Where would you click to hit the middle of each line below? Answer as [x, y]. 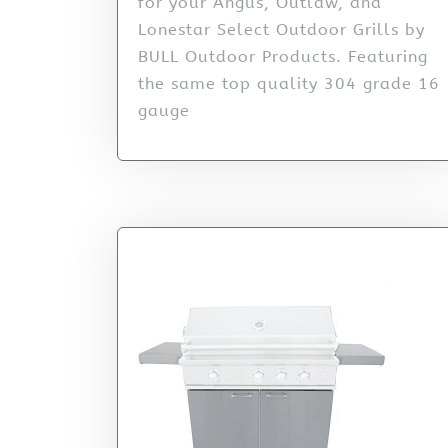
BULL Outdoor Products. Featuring [283, 56]
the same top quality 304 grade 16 [289, 83]
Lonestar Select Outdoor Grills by [281, 29]
